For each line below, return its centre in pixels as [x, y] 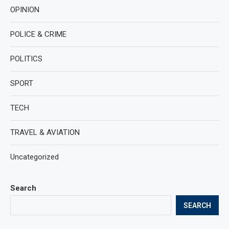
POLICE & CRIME [38, 34]
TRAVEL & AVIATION [45, 132]
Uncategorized [35, 157]
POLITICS [26, 59]
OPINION [25, 10]
